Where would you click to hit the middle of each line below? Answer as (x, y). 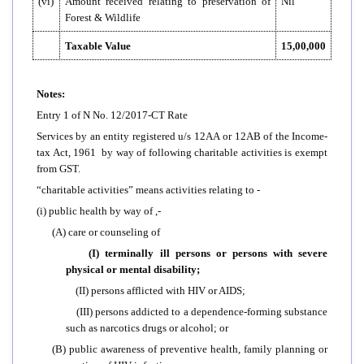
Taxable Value (98, 45)
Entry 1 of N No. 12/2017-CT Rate (112, 115)
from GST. (58, 168)
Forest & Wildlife (103, 17)
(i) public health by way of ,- (99, 210)
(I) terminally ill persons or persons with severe (208, 253)
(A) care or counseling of (106, 232)
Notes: (51, 93)
